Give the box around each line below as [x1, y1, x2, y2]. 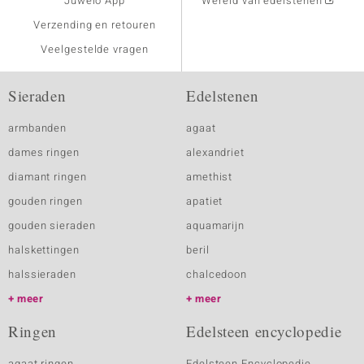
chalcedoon [186, 266, 248, 282]
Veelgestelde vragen [41, 41, 149, 57]
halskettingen [8, 242, 80, 258]
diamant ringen [8, 169, 87, 184]
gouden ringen [8, 193, 83, 209]
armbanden [8, 120, 67, 136]
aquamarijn [186, 218, 245, 233]
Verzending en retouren [33, 17, 156, 32]
